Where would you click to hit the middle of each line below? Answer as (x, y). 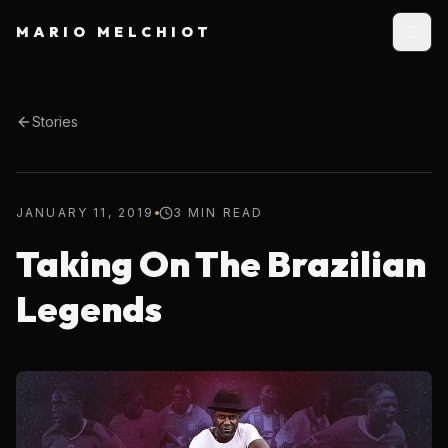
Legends (89, 308)
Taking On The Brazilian (221, 263)
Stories (55, 121)
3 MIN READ (218, 212)
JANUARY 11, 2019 (85, 212)
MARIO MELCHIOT (114, 32)
